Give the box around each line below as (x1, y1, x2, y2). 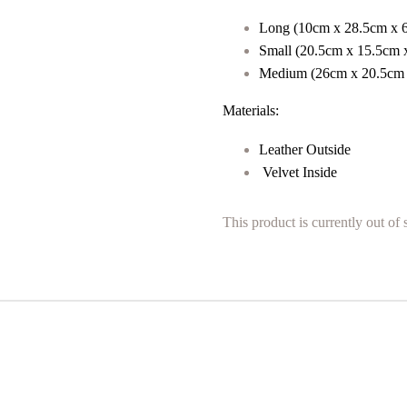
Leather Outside (259, 141, 351, 157)
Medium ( (259, 65, 315, 82)
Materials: (223, 103, 279, 119)
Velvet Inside (259, 164, 337, 180)
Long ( (259, 20, 298, 36)
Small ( (259, 43, 300, 59)
